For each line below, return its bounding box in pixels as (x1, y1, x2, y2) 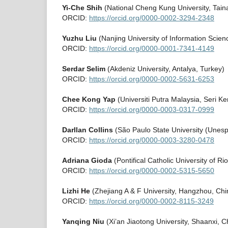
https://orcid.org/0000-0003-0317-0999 (89, 105, 214, 114)
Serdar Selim (62, 65, 105, 73)
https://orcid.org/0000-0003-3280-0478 (89, 136, 214, 145)
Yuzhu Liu (62, 34, 97, 43)
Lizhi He (62, 187, 90, 195)
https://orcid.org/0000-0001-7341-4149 (89, 44, 214, 53)
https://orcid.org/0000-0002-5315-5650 (89, 166, 214, 175)
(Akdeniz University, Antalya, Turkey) (105, 65, 224, 73)
